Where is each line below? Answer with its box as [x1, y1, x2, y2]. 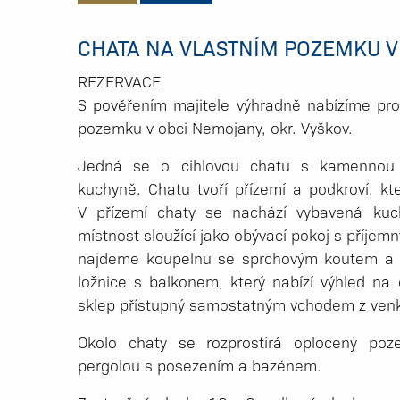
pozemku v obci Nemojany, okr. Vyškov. [78, 117, 353, 138]
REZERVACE [78, 71, 161, 92]
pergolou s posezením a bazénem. [78, 354, 321, 376]
